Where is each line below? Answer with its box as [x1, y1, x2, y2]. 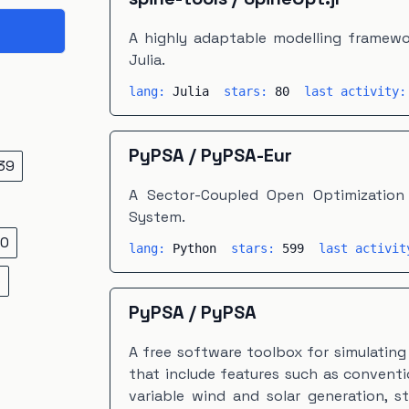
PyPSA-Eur [201, 143, 292, 167]
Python [173, 241, 216, 256]
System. [129, 207, 185, 226]
